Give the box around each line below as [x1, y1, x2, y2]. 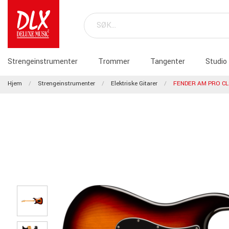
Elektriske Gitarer [111, 79, 157, 88]
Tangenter [150, 56, 185, 67]
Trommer [98, 56, 130, 67]
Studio [205, 56, 227, 67]
